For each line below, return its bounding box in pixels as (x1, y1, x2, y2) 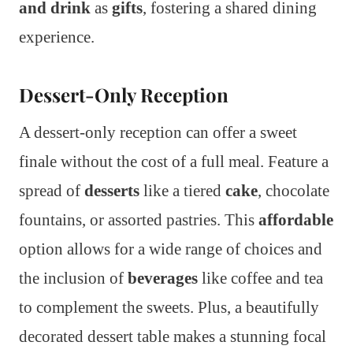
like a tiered (139, 181, 225, 201)
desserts (84, 181, 139, 201)
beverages (128, 269, 198, 288)
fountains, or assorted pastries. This (19, 210, 258, 230)
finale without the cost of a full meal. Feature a (19, 152, 329, 172)
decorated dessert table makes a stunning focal (19, 327, 326, 347)
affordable (258, 210, 333, 230)
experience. (19, 28, 95, 47)
